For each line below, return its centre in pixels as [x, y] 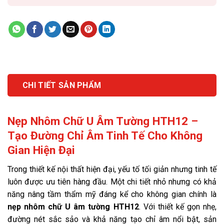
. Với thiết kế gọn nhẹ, [178, 207]
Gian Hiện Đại [41, 150]
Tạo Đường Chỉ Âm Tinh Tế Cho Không [105, 135]
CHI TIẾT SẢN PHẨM [62, 85]
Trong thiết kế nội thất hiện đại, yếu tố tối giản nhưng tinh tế [112, 169]
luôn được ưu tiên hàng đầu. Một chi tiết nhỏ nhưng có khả [112, 182]
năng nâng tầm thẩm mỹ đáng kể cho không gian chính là [112, 194]
